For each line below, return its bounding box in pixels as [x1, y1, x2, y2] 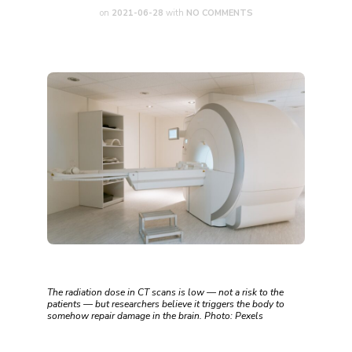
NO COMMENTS [185, 7, 253, 19]
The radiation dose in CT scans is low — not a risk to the [47, 285, 284, 299]
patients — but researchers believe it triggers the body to [47, 297, 284, 310]
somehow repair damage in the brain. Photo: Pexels [47, 309, 263, 322]
